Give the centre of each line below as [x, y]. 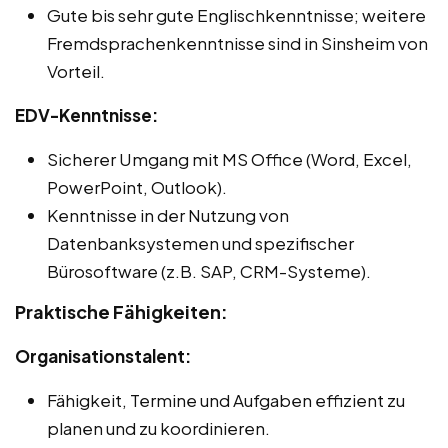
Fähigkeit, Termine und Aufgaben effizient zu [226, 400]
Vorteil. [76, 71]
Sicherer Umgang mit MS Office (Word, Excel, [229, 159]
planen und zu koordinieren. [158, 428]
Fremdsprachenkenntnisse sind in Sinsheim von [237, 43]
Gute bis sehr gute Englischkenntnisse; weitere [236, 15]
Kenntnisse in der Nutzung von [168, 215]
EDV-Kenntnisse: [86, 115]
